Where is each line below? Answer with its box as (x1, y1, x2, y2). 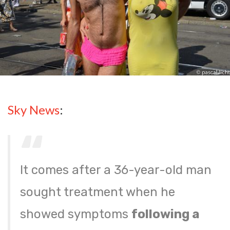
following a (131, 207, 200, 222)
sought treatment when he (20, 185, 176, 200)
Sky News (8, 102, 60, 118)
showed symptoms (20, 207, 132, 222)
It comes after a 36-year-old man (20, 163, 212, 178)
